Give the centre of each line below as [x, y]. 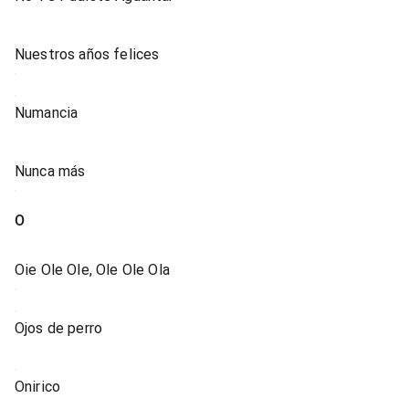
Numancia [47, 113]
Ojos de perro [59, 328]
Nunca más [50, 171]
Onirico [38, 387]
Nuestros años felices [87, 54]
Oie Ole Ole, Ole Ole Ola [92, 270]
